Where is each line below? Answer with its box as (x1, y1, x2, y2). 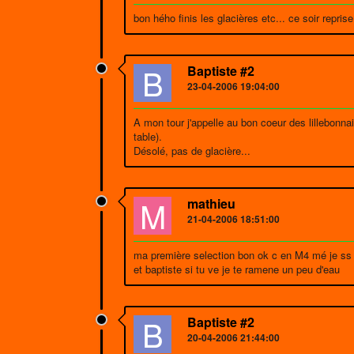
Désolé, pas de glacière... (134, 143, 250, 158)
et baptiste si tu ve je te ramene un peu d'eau (134, 262, 340, 277)
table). (134, 129, 162, 144)
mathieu (187, 194, 235, 213)
